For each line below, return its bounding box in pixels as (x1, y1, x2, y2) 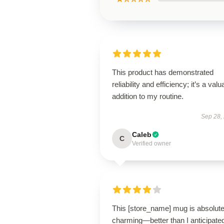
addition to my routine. (112, 92, 183, 100)
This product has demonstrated (112, 68, 213, 76)
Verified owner (132, 140, 171, 147)
